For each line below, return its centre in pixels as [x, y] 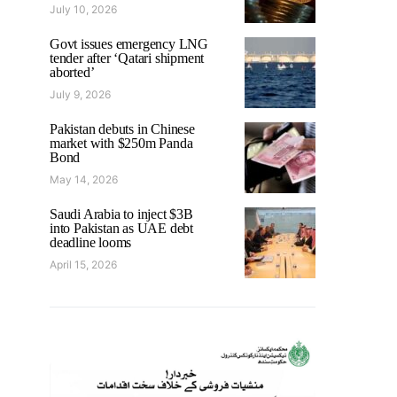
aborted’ [72, 72]
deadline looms [91, 242]
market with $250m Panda [121, 143]
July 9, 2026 [80, 94]
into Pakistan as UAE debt [122, 228]
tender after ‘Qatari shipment [127, 58]
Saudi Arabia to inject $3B [121, 214]
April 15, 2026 [83, 264]
